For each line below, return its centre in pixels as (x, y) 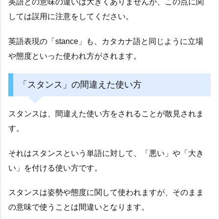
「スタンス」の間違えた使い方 (80, 85)
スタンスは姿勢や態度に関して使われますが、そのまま (106, 193)
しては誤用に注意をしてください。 (71, 16)
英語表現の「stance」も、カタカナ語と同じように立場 (106, 41)
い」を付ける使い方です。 (55, 168)
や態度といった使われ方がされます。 (75, 56)
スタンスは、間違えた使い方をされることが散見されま (106, 113)
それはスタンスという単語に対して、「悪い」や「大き (106, 153)
